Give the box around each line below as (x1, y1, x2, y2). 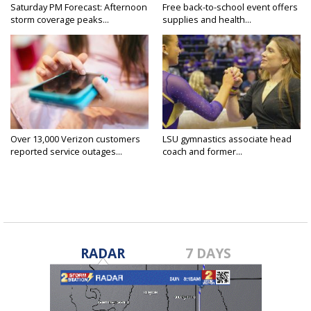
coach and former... (162, 144, 242, 158)
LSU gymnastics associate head (162, 132, 292, 145)
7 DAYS (185, 243, 232, 262)
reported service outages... (10, 144, 122, 158)
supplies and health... (162, 12, 251, 26)
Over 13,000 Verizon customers (10, 132, 140, 145)
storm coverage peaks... (10, 12, 109, 26)
